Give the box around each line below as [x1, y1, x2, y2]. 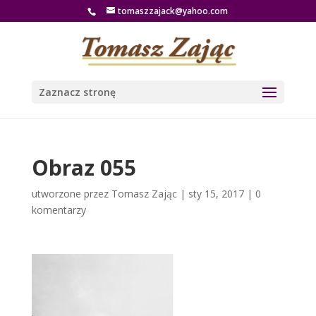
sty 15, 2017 [188, 187, 244, 200]
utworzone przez [31, 187, 111, 200]
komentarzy [31, 203, 86, 217]
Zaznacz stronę [38, 85, 116, 99]
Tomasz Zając [111, 187, 177, 200]
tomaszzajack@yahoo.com [118, 5, 229, 17]
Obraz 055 [31, 153, 136, 182]
